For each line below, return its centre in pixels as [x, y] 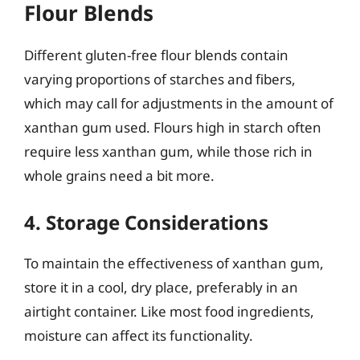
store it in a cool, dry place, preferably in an [161, 287]
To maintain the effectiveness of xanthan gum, [174, 263]
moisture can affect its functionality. [139, 335]
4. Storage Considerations [146, 222]
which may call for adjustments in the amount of [179, 103]
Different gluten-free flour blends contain [156, 55]
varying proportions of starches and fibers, [160, 79]
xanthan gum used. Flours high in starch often [173, 127]
